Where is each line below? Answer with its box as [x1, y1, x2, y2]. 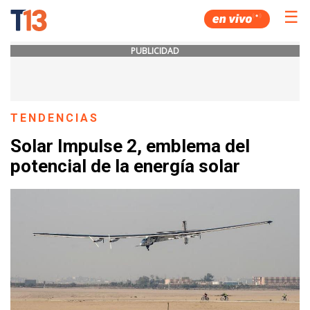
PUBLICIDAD [131, 45, 179, 57]
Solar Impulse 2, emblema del [10, 136, 250, 157]
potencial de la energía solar [10, 156, 240, 177]
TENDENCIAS [10, 111, 100, 125]
